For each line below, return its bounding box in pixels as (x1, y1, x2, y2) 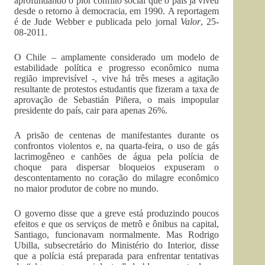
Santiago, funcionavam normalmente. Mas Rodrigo (14, 230, 219, 240)
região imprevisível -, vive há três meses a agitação (14, 73, 219, 83)
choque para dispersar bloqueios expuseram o (14, 162, 219, 172)
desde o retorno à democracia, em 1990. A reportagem (14, 6, 219, 16)
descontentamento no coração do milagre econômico (14, 173, 219, 183)
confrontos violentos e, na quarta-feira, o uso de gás (14, 141, 219, 151)
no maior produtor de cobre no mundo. (14, 183, 159, 193)
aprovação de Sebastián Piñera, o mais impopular (14, 95, 219, 105)
